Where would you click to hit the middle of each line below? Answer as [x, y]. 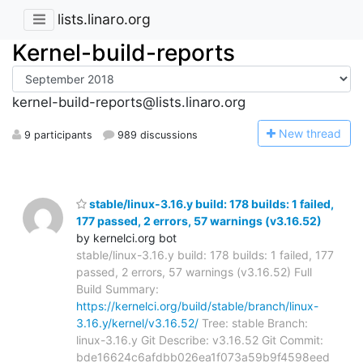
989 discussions [156, 135]
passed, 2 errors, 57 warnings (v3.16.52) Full [194, 271]
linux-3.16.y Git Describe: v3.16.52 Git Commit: [200, 340]
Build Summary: [117, 288]
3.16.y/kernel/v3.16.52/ [137, 322]
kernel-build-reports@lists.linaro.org [129, 102]
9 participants [57, 135]
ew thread [315, 133]
